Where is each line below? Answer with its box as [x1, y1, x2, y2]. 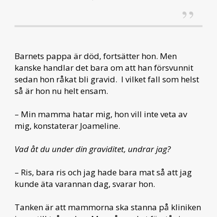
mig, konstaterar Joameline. [15, 120, 120, 131]
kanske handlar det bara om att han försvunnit [15, 62, 193, 73]
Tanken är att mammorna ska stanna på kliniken [15, 201, 201, 213]
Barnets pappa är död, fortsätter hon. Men [15, 50, 177, 62]
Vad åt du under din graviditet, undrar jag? [15, 143, 170, 155]
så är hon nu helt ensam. [15, 85, 108, 96]
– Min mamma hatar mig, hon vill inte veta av [15, 108, 187, 120]
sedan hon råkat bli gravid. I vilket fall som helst [15, 74, 199, 85]
